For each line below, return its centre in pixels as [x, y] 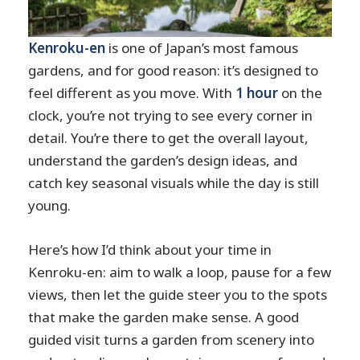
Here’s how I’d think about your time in [150, 250]
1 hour [257, 93]
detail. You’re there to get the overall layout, [169, 138]
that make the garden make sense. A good [164, 317]
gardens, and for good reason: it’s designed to [174, 71]
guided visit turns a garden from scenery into [172, 340]
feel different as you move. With [132, 93]
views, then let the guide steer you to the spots [178, 295]
